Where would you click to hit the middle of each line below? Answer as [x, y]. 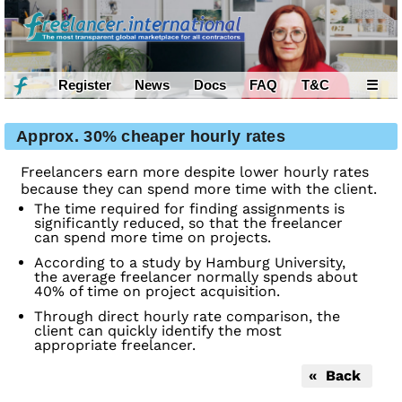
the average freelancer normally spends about [196, 277]
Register [84, 84]
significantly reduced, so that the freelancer [188, 223]
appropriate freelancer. [115, 345]
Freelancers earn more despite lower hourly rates [195, 172]
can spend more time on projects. [153, 238]
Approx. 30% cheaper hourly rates [151, 137]
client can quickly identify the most [158, 331]
